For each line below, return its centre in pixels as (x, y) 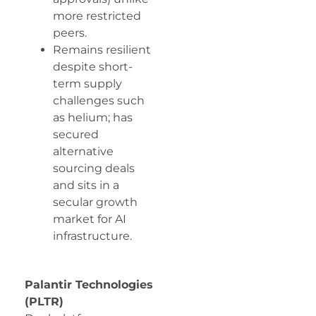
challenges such (99, 101)
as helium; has (93, 118)
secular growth (95, 202)
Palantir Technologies (89, 284)
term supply (87, 84)
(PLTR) (44, 301)
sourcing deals (94, 169)
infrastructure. (92, 236)
